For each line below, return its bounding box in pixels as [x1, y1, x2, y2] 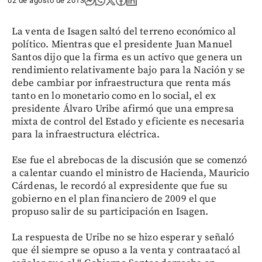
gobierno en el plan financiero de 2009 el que [12, 192, 216, 205]
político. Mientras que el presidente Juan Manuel [12, 38, 233, 51]
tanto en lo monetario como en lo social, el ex [12, 89, 216, 102]
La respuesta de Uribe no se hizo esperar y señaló [12, 231, 235, 244]
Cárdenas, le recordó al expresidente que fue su [12, 180, 228, 192]
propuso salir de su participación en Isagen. [12, 205, 209, 218]
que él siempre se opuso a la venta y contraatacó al [12, 244, 241, 257]
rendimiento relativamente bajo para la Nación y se [12, 64, 246, 77]
